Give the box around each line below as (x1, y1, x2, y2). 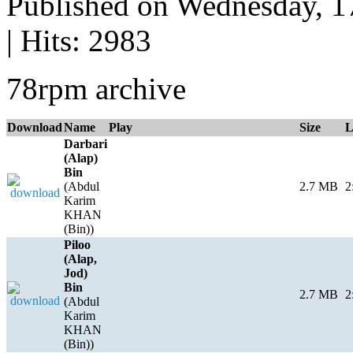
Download (7, 120, 62, 134)
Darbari (64, 136, 107, 150)
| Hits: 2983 (6, 23, 151, 58)
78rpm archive (6, 71, 186, 106)
